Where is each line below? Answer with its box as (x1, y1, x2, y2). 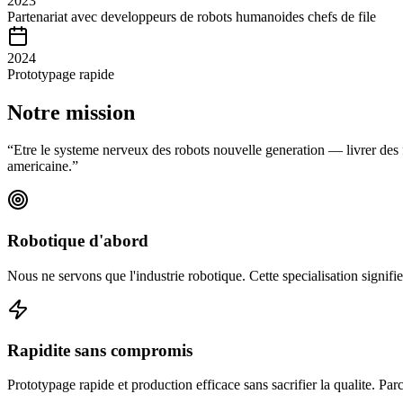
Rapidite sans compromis (7, 340, 193, 360)
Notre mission (7, 100, 135, 124)
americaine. (7, 158, 72, 175)
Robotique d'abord (7, 231, 148, 251)
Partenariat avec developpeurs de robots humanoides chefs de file (7, 8, 376, 24)
